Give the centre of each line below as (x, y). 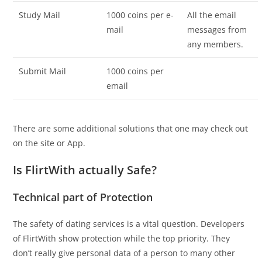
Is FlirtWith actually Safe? (85, 170)
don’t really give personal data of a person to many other (124, 253)
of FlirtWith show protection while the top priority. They (122, 238)
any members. (216, 44)
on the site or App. (49, 143)
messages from (217, 30)
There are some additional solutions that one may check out (131, 128)
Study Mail (40, 15)
